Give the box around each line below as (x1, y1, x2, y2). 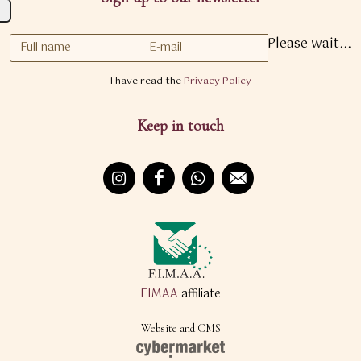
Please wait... (268, 33, 351, 56)
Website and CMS (140, 322, 221, 336)
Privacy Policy (183, 73, 251, 90)
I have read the (110, 73, 184, 90)
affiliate (178, 284, 221, 305)
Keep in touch (137, 116, 224, 136)
